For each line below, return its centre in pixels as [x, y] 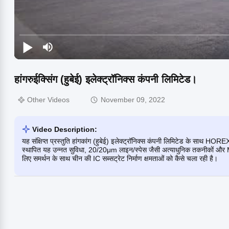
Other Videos [48, 100]
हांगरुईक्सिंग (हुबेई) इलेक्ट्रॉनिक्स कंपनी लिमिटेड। [106, 79]
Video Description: [65, 129]
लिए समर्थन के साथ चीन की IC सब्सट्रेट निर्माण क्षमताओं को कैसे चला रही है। [120, 158]
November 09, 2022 [133, 100]
